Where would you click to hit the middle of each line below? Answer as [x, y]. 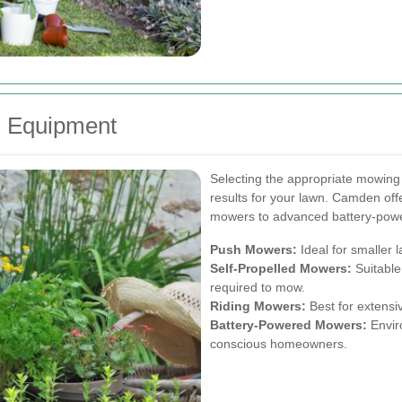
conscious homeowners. [279, 343]
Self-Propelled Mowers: [281, 268]
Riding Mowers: [258, 306]
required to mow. [258, 287]
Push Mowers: [253, 249]
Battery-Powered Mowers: [288, 324]
